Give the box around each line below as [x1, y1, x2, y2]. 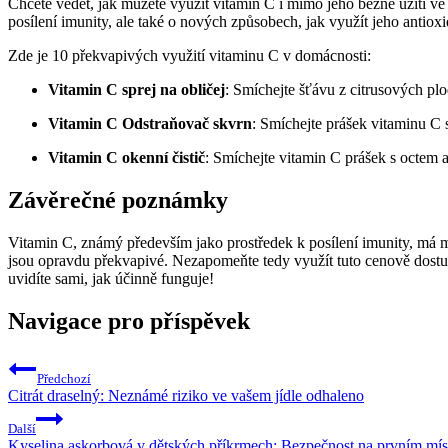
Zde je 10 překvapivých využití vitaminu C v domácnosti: [8, 47, 371, 65]
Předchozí [37, 370, 91, 386]
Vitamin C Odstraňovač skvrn [48, 115, 252, 133]
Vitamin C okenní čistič [48, 149, 205, 167]
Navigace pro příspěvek [8, 308, 250, 335]
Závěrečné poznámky [8, 187, 228, 214]
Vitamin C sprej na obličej [48, 81, 225, 99]
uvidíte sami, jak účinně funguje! [8, 270, 214, 288]
